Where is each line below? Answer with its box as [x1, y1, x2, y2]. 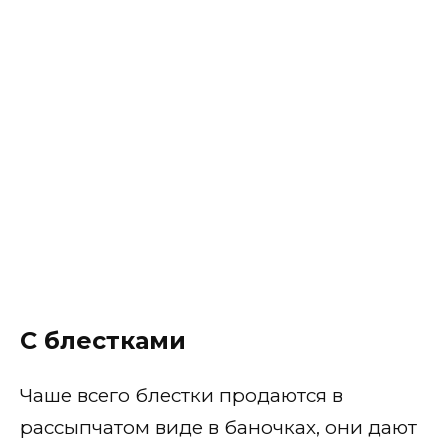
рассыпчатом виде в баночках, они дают [20, 415, 417, 439]
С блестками [20, 325, 186, 355]
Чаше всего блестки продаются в [20, 383, 343, 407]
